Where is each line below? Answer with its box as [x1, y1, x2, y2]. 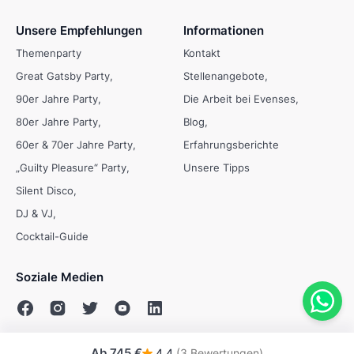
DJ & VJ [16, 207, 53, 220]
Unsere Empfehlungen [16, 23, 142, 39]
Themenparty [16, 47, 81, 60]
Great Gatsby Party [16, 70, 110, 83]
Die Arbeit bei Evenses [183, 92, 296, 106]
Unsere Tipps [183, 161, 250, 175]
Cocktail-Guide [16, 230, 88, 243]
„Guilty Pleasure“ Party [16, 161, 126, 175]
